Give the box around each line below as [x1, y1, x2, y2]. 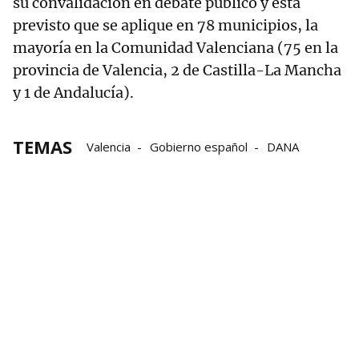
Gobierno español [150, 138, 248, 155]
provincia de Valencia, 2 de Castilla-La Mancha [13, 60, 341, 79]
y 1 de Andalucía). [13, 83, 134, 102]
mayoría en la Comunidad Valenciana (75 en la [13, 38, 338, 57]
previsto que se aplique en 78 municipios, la [13, 15, 318, 34]
